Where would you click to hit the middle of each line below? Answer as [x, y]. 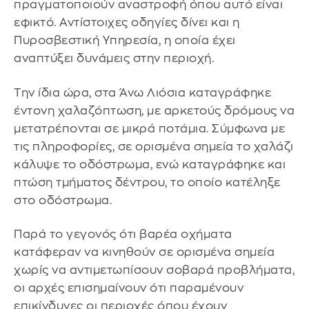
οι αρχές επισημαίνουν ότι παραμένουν [129, 288]
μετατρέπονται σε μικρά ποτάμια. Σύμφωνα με [149, 128]
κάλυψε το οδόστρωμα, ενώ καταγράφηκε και [150, 164]
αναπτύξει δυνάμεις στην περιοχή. [114, 59]
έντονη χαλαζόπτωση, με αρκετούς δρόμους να [154, 110]
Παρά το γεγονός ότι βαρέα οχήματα [123, 235]
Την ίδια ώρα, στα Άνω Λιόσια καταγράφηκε [142, 92]
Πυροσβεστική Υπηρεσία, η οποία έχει [125, 41]
